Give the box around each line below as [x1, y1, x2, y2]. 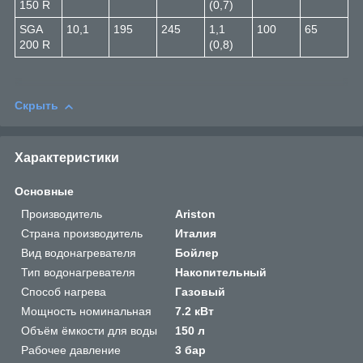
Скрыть [15, 99, 58, 113]
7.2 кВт [175, 305, 215, 318]
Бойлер [175, 246, 220, 260]
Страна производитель [21, 227, 143, 241]
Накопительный [175, 266, 267, 280]
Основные [15, 185, 74, 199]
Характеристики [15, 151, 119, 165]
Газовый [175, 285, 226, 299]
